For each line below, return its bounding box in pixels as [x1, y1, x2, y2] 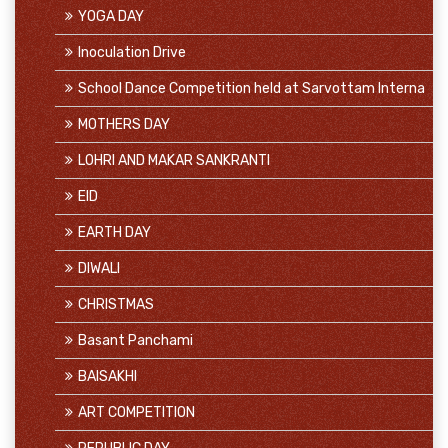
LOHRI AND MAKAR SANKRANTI [78, 152, 270, 169]
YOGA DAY [78, 8, 144, 25]
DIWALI [78, 260, 120, 277]
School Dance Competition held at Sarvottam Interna [78, 80, 425, 97]
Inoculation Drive [78, 44, 186, 61]
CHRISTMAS [78, 296, 154, 313]
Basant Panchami [78, 332, 193, 349]
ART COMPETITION [78, 404, 195, 421]
